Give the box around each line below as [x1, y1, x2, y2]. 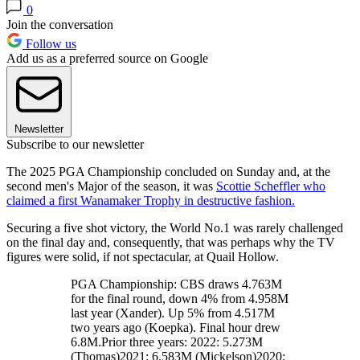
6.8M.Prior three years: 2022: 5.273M [71, 335, 263, 350]
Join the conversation [6, 18, 113, 32]
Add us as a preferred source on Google [6, 51, 208, 66]
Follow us [22, 37, 76, 51]
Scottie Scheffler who [216, 179, 325, 194]
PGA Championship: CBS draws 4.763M [71, 277, 282, 292]
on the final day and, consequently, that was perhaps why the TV [6, 235, 335, 250]
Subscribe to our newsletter [6, 137, 144, 152]
